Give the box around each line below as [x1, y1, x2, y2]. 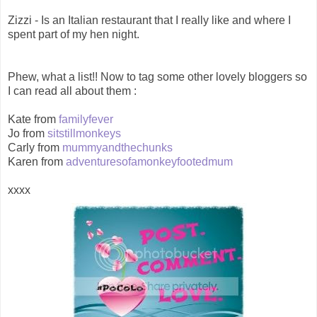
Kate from [8, 113, 59, 126]
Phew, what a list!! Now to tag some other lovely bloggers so [8, 71, 307, 83]
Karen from [8, 156, 66, 168]
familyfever [59, 113, 113, 126]
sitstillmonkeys [47, 127, 121, 140]
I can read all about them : [8, 85, 137, 98]
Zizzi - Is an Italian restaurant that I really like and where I [8, 14, 291, 27]
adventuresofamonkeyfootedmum [66, 156, 233, 168]
